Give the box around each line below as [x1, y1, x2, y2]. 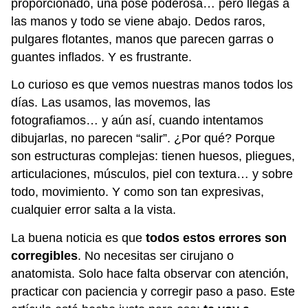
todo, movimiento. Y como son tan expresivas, [11, 185, 264, 199]
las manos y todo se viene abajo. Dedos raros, [11, 14, 265, 28]
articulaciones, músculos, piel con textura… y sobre [11, 167, 293, 181]
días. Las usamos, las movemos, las [11, 96, 210, 110]
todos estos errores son [146, 230, 287, 245]
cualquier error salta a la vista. [11, 203, 176, 217]
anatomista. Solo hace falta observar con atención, [11, 266, 289, 280]
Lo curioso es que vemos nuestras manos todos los [11, 78, 293, 92]
